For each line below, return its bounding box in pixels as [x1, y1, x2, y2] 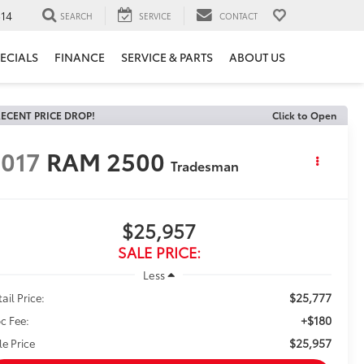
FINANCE [54, 49, 105, 66]
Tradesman [171, 156, 240, 175]
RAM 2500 [46, 143, 166, 179]
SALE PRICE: [117, 241, 201, 263]
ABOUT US [229, 49, 285, 66]
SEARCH [60, 9, 93, 22]
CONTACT [219, 9, 258, 22]
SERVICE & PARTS [121, 49, 213, 66]
